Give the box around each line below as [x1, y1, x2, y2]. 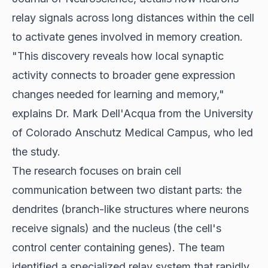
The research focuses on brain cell [12, 164, 181, 177]
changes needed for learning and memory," [12, 87, 224, 100]
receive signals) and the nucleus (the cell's [12, 221, 221, 234]
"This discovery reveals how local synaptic [12, 49, 224, 62]
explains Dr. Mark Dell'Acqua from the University [12, 106, 253, 120]
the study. [12, 145, 60, 158]
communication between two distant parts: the [12, 183, 242, 196]
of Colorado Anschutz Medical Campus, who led [12, 126, 253, 139]
